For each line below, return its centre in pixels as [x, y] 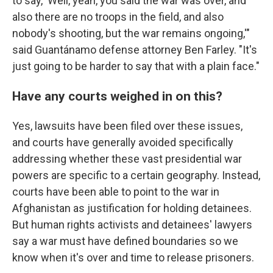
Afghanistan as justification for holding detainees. [132, 208]
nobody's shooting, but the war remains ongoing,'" [131, 34]
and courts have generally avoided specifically [123, 143]
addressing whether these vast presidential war [127, 159]
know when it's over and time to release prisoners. [133, 258]
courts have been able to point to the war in [116, 192]
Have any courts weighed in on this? [117, 96]
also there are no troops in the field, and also [118, 17]
